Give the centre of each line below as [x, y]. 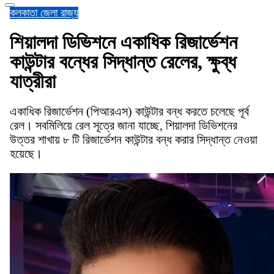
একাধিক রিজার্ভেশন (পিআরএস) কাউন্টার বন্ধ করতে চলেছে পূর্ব [129, 111]
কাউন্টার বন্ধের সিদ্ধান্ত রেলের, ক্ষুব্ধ [123, 62]
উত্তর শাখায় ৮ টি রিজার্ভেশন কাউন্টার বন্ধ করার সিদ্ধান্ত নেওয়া [134, 139]
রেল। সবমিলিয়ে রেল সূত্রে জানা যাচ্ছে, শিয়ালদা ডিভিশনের [124, 125]
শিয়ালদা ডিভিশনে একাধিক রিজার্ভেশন [124, 43]
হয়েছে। [26, 153]
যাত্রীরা [33, 82]
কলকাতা [25, 13]
